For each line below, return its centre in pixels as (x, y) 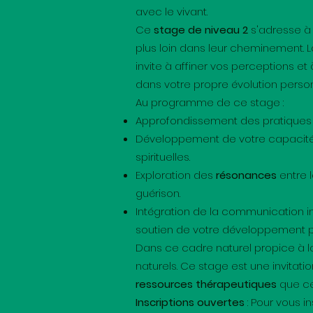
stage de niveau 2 (201, 30)
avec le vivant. (172, 12)
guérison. (158, 193)
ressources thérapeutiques (206, 284)
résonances (246, 175)
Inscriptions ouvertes (190, 302)
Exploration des (176, 175)
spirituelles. (163, 157)
